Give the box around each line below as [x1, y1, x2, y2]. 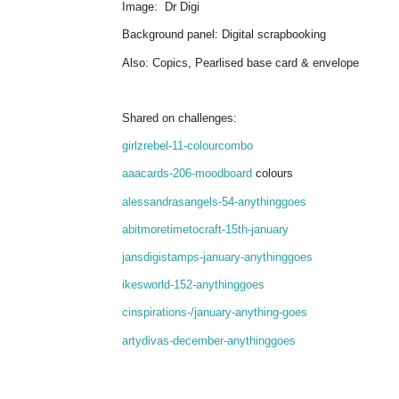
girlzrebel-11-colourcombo [122, 139, 253, 153]
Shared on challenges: [122, 111, 237, 125]
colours [252, 167, 293, 181]
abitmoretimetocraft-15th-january [122, 222, 289, 236]
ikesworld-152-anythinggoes [122, 278, 265, 292]
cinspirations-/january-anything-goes [122, 305, 307, 320]
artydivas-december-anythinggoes [122, 333, 296, 347]
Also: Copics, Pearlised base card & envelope [122, 55, 359, 69]
